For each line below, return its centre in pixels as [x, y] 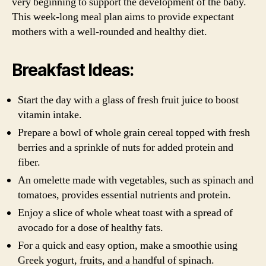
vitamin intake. [50, 115]
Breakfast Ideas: [73, 70]
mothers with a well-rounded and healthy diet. [110, 32]
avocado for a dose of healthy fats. [91, 228]
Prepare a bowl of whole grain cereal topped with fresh [134, 133]
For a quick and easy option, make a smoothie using [128, 246]
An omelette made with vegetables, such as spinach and [136, 180]
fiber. [29, 162]
